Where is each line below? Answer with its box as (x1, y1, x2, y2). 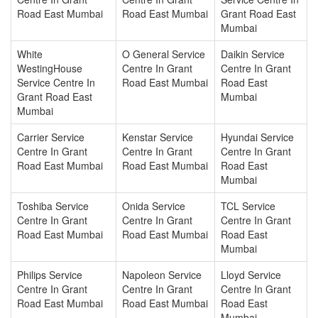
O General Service (122, 47, 205, 61)
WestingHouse (17, 61, 82, 75)
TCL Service (221, 199, 275, 213)
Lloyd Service (221, 268, 281, 282)
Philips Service (17, 268, 82, 282)
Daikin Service (221, 47, 285, 61)
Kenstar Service (122, 130, 193, 144)
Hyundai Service (221, 130, 294, 144)
